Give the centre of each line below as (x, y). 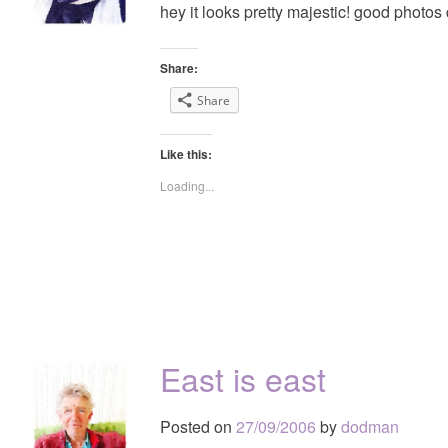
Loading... (187, 185)
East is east (243, 377)
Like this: (186, 153)
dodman (370, 426)
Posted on (198, 426)
